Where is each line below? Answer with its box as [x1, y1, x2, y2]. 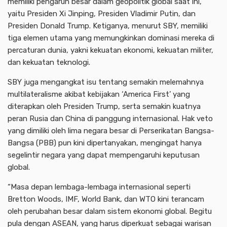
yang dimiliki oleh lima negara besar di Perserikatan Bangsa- [8, 126, 214, 135]
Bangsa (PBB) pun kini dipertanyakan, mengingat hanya [8, 138, 202, 147]
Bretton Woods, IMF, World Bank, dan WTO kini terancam [8, 194, 204, 204]
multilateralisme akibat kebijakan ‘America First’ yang [8, 89, 190, 99]
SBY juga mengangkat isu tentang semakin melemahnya [8, 77, 204, 87]
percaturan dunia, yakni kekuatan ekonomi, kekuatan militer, [8, 45, 213, 55]
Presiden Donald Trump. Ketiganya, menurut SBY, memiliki [8, 21, 208, 30]
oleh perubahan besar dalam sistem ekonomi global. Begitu [8, 206, 212, 216]
